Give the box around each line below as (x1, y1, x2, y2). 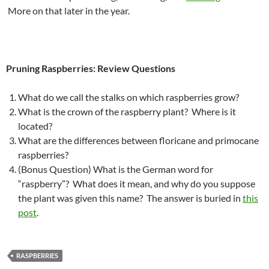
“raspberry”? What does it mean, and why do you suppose (18, 178, 255, 190)
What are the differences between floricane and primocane (18, 134, 259, 147)
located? (18, 120, 52, 132)
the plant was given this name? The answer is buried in (18, 192, 243, 204)
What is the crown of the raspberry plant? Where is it (18, 106, 236, 118)
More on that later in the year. (6, 5, 130, 17)
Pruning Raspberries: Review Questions (6, 62, 175, 74)
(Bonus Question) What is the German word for (18, 163, 213, 175)
